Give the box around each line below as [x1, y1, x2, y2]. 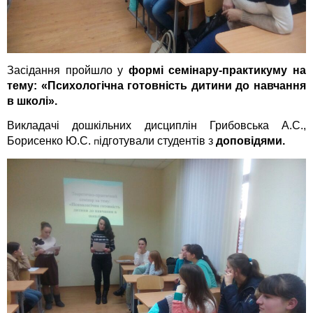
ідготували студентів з [99, 135, 216, 147]
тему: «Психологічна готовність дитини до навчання [7, 79, 306, 92]
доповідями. [216, 135, 285, 147]
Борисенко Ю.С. [7, 135, 91, 147]
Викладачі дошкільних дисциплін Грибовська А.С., [7, 119, 306, 132]
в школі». [7, 94, 57, 107]
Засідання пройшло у [7, 64, 129, 76]
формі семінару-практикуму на [128, 64, 307, 76]
